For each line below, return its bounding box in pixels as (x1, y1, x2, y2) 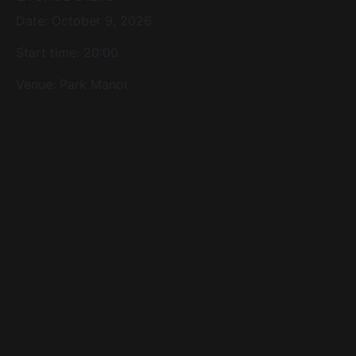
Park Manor (60, 75, 129, 92)
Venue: (16, 75, 60, 92)
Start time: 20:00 (16, 44, 118, 60)
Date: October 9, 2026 (16, 12, 152, 29)
